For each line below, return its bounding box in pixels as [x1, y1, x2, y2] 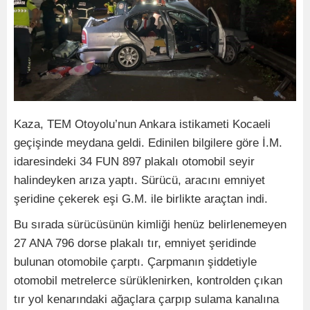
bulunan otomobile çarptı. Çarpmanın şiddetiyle [14, 255, 257, 269]
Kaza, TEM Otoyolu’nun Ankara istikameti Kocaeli [14, 118, 271, 131]
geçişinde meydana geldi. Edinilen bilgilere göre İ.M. [14, 136, 282, 150]
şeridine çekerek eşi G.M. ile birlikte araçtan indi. [14, 192, 268, 206]
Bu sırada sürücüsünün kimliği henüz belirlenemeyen [14, 218, 286, 232]
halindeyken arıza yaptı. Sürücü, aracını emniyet [14, 174, 265, 188]
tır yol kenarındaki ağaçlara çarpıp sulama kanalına [14, 293, 279, 307]
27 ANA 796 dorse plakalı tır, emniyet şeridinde [14, 237, 256, 250]
